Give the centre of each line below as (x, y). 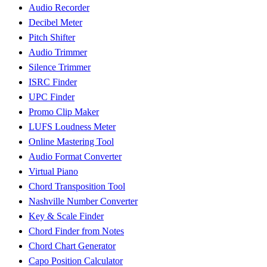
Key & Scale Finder (66, 216)
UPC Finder (52, 97)
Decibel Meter (55, 23)
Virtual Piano (53, 172)
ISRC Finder (53, 82)
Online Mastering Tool (71, 142)
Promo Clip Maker (64, 112)
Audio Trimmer (58, 52)
